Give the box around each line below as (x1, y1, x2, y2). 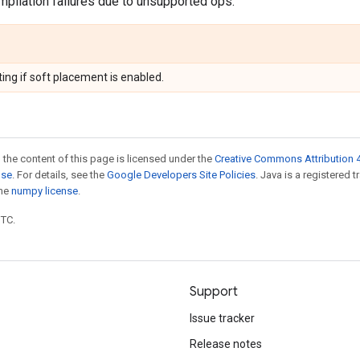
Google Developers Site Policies (107, 169, 256, 181)
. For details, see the (12, 169, 107, 181)
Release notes (190, 337, 262, 350)
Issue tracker (190, 312, 255, 325)
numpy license (11, 185, 78, 197)
